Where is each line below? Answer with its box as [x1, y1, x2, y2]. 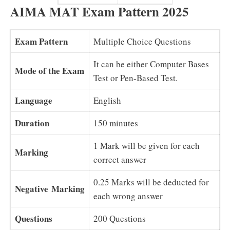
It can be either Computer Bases [93, 57, 209, 70]
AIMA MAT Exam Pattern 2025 [10, 2, 189, 21]
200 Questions [93, 212, 146, 224]
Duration [15, 116, 49, 129]
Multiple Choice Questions [93, 35, 191, 47]
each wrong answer [93, 189, 163, 202]
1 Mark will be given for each [93, 139, 200, 151]
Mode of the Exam [15, 64, 84, 77]
